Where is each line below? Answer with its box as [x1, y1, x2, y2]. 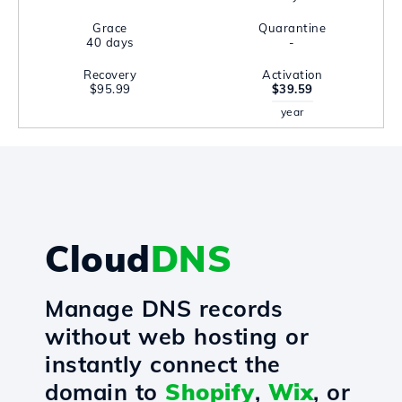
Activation [262, 67, 322, 82]
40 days [86, 35, 134, 49]
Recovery [83, 67, 136, 82]
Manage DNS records [45, 294, 283, 322]
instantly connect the [45, 350, 281, 378]
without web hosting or [45, 322, 309, 350]
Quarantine [258, 21, 326, 35]
